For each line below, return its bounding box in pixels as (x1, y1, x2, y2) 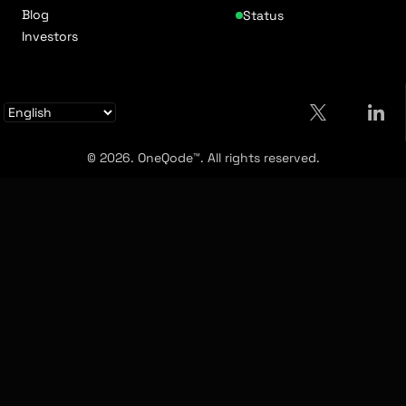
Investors (22, 28, 78, 44)
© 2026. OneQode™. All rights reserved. (86, 150, 320, 166)
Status (243, 6, 284, 24)
